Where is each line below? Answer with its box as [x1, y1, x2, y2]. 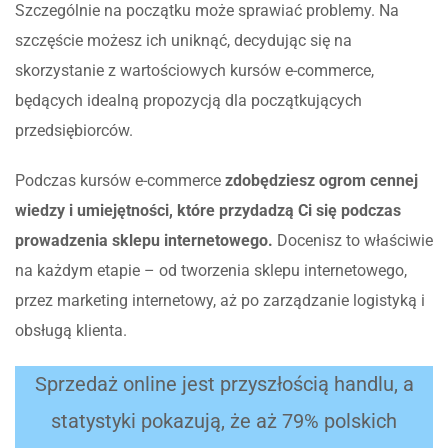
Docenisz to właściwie [273, 230, 433, 250]
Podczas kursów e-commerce [15, 170, 225, 190]
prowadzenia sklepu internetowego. [15, 230, 273, 250]
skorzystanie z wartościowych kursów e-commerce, [15, 60, 374, 80]
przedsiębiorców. [15, 120, 137, 140]
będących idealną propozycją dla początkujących [15, 90, 362, 110]
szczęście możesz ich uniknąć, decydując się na [15, 30, 352, 50]
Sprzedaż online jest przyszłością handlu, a [34, 371, 414, 396]
